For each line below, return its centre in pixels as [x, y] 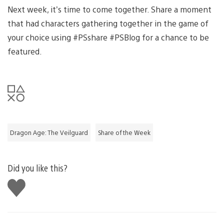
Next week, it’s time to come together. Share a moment [109, 9]
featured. [25, 51]
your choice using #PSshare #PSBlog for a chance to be [108, 37]
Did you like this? [37, 167]
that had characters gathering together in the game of [108, 23]
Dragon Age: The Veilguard [49, 132]
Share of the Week [124, 132]
